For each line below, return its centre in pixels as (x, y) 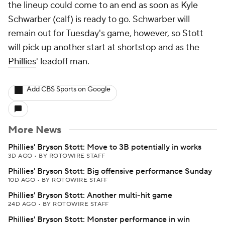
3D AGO (21, 156)
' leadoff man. (63, 62)
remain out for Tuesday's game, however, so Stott (106, 33)
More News (35, 130)
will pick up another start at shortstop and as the (104, 47)
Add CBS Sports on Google (69, 89)
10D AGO (23, 180)
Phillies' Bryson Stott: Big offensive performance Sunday (110, 171)
